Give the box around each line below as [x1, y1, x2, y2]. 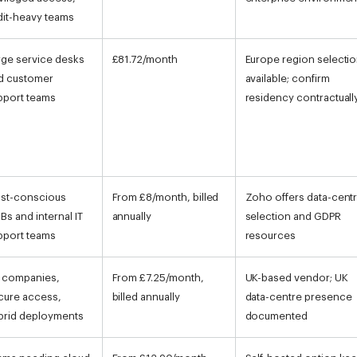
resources [245, 229, 296, 241]
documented [245, 310, 308, 321]
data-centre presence [245, 291, 352, 302]
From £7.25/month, [112, 272, 204, 283]
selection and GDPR [245, 210, 341, 222]
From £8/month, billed [112, 191, 219, 202]
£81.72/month [112, 53, 178, 65]
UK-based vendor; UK [245, 272, 348, 283]
